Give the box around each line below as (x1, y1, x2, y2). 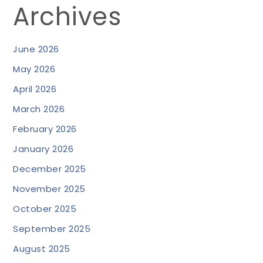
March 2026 (13, 103, 65, 115)
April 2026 (13, 83, 57, 95)
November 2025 (13, 183, 86, 195)
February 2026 (13, 123, 77, 135)
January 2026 (13, 143, 74, 155)
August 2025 (13, 242, 70, 255)
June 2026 (13, 43, 59, 55)
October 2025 (13, 203, 77, 215)
